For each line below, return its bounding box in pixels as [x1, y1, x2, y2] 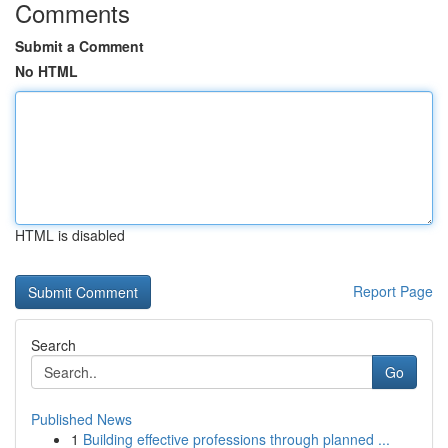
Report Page [353, 281, 433, 301]
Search [31, 335, 76, 355]
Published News [31, 409, 132, 429]
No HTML [15, 61, 78, 81]
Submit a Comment [15, 36, 144, 56]
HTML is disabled [15, 225, 125, 245]
